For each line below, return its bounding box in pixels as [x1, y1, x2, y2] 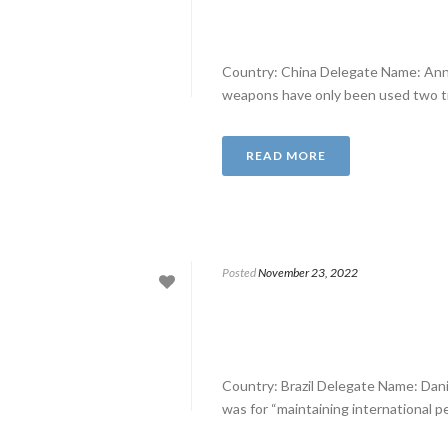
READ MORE [246, 148, 326, 163]
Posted [222, 265, 256, 280]
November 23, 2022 [258, 265, 358, 280]
